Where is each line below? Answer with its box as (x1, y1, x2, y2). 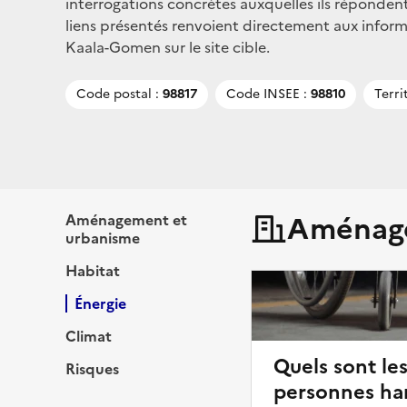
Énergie (74, 292, 126, 314)
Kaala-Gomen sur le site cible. (65, 35, 270, 58)
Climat (65, 324, 112, 347)
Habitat (65, 259, 120, 282)
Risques (65, 357, 119, 380)
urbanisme (65, 226, 140, 249)
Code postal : (76, 84, 159, 104)
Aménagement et (65, 208, 187, 231)
